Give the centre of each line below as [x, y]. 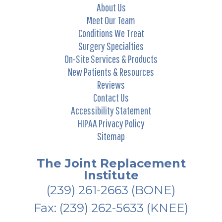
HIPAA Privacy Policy [111, 123]
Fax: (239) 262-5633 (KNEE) [111, 208]
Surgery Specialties [111, 46]
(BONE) [152, 190]
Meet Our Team [111, 20]
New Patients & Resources [111, 71]
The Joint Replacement [111, 163]
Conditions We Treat [111, 33]
